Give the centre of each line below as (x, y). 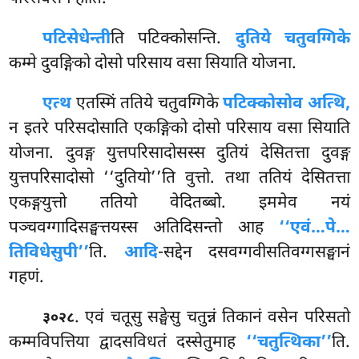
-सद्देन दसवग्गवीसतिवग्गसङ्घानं (254, 254)
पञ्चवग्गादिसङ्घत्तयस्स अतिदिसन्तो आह (144, 229)
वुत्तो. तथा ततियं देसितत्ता (268, 179)
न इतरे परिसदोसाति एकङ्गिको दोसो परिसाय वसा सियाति (179, 129)
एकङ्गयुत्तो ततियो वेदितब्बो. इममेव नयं (179, 204)
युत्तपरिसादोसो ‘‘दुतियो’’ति (97, 179)
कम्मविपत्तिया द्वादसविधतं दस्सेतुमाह (127, 343)
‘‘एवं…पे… (314, 229)
